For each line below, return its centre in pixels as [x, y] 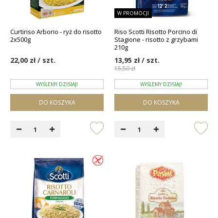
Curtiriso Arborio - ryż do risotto [56, 32]
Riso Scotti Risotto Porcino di [156, 32]
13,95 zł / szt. [137, 60]
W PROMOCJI [133, 13]
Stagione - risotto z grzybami [156, 40]
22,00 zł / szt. [33, 60]
